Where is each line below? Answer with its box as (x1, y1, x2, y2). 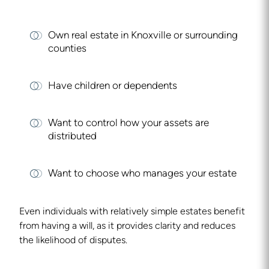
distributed (48, 131, 97, 142)
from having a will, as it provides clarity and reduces (19, 222, 235, 231)
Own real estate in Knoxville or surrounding (48, 31, 238, 41)
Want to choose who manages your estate (48, 169, 237, 179)
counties (48, 44, 86, 54)
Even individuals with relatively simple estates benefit (19, 207, 245, 217)
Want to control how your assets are (48, 118, 209, 128)
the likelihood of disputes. (19, 236, 127, 246)
